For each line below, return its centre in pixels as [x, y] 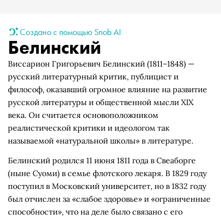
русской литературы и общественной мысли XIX [101, 102]
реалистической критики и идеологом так [89, 128]
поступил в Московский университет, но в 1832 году [107, 186]
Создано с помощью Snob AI [70, 32]
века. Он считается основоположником [83, 115]
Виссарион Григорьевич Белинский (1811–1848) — [101, 64]
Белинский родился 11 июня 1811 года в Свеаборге [102, 160]
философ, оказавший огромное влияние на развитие [108, 89]
